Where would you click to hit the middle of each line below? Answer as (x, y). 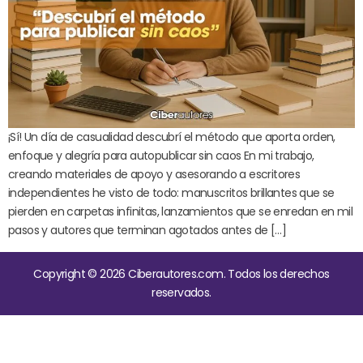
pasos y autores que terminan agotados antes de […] (147, 230)
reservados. (181, 292)
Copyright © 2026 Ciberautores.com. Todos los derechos (181, 273)
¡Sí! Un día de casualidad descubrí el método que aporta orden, (172, 137)
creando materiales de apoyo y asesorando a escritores (154, 174)
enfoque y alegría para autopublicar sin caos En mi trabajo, (161, 155)
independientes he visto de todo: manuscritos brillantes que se (171, 192)
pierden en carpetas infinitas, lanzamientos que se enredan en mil (180, 211)
